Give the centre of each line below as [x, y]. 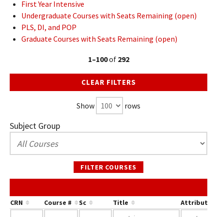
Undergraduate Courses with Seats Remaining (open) [109, 15]
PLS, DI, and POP [49, 27]
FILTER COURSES [108, 167]
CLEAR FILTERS [108, 82]
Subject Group [35, 126]
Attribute [196, 202]
